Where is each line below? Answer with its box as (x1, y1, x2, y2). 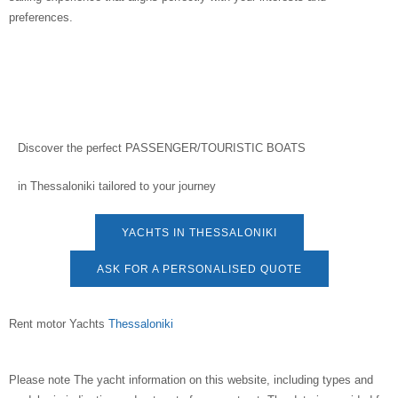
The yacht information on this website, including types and (74, 372, 373, 386)
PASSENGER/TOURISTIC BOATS (125, 140, 306, 155)
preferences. (9, 10, 73, 24)
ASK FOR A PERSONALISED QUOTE (96, 262, 302, 275)
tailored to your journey (95, 179, 216, 193)
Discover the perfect (18, 140, 125, 155)
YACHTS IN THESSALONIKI (121, 226, 277, 239)
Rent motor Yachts (9, 316, 108, 330)
